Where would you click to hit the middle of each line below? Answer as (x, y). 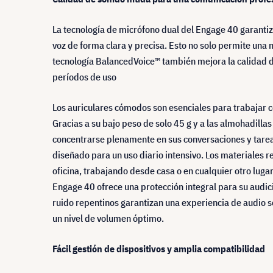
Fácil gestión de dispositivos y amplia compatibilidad (159, 249)
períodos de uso (84, 77)
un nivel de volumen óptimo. (108, 218)
